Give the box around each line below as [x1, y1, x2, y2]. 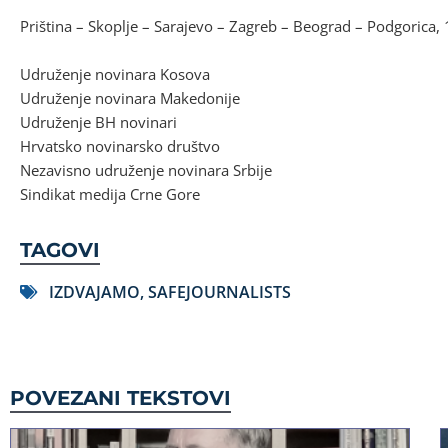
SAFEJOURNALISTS [148, 280, 291, 303]
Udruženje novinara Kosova [20, 63, 210, 84]
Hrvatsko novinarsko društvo [20, 135, 220, 156]
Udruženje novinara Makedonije [20, 87, 240, 108]
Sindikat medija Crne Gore [20, 183, 200, 204]
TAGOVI [20, 237, 100, 262]
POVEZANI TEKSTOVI [10, 385, 231, 410]
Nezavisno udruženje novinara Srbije [20, 159, 272, 180]
